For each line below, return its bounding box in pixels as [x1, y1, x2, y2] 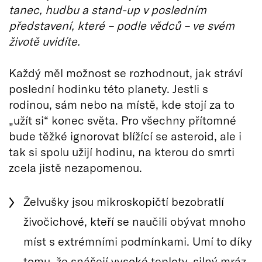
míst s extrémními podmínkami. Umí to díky [23, 233, 252, 248]
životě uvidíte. [9, 33, 80, 48]
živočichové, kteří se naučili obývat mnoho [23, 213, 246, 228]
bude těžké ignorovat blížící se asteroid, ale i [9, 128, 242, 143]
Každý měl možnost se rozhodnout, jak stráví [9, 65, 243, 80]
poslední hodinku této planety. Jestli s [9, 81, 208, 95]
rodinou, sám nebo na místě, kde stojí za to [9, 96, 235, 111]
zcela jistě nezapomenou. [9, 160, 142, 174]
